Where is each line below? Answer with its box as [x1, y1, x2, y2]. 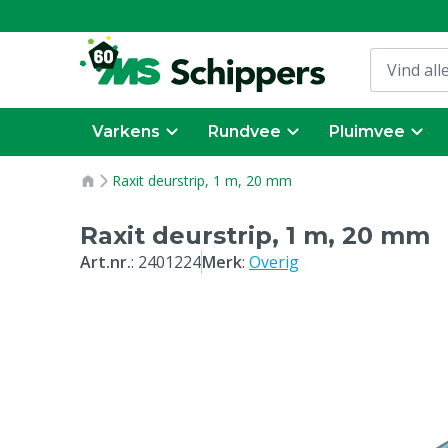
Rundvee [208, 122, 281, 141]
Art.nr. [80, 251, 131, 273]
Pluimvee [329, 122, 405, 141]
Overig [249, 251, 299, 273]
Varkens [92, 122, 160, 141]
